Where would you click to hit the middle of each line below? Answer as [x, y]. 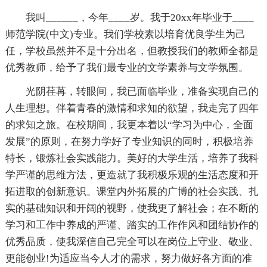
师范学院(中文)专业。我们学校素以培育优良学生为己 [125, 34]
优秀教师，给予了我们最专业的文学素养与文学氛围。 [127, 67]
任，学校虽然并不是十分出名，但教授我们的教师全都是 [132, 51]
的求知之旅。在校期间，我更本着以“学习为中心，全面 [129, 125]
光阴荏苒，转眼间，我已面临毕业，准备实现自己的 [142, 91]
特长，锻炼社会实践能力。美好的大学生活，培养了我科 [132, 158]
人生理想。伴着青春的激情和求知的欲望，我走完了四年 [132, 108]
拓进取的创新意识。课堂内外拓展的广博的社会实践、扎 [132, 191]
